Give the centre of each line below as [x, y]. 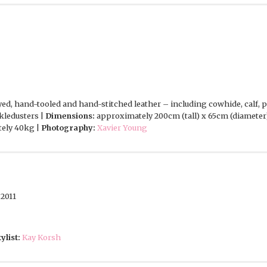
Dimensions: [70, 116]
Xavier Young [122, 128]
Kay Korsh [41, 237]
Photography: [68, 128]
